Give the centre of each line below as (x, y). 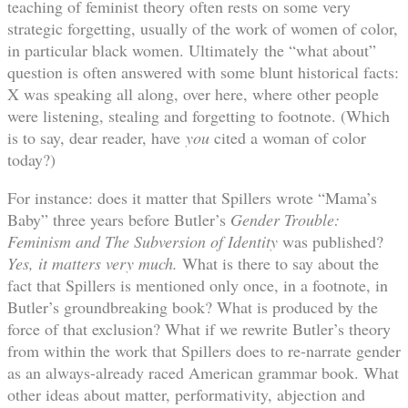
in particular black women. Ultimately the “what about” (192, 51)
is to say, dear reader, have (97, 138)
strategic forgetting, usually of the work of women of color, (203, 29)
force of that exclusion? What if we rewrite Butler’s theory (199, 329)
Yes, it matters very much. (92, 264)
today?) (31, 160)
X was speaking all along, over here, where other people (193, 94)
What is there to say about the (278, 264)
